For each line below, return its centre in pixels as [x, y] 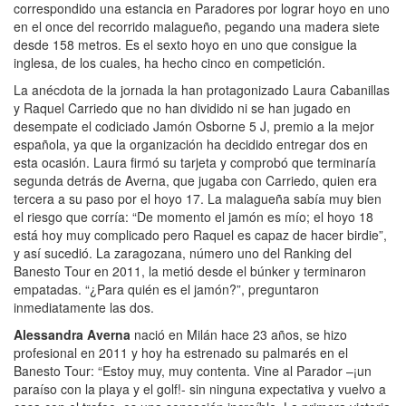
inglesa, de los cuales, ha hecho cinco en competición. [169, 62]
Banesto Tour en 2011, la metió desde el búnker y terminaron [190, 271]
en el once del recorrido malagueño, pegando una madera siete [197, 26]
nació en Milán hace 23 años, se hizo [239, 334]
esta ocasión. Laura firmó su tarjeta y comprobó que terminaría [195, 162]
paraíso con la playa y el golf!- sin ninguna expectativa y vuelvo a [200, 388]
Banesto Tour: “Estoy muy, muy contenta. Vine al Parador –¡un [193, 370]
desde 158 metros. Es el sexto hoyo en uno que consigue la [185, 44]
